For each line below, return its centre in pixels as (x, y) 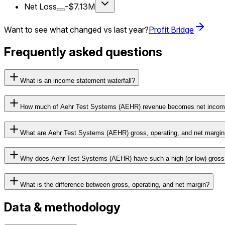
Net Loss (40, 7)
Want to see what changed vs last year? (76, 30)
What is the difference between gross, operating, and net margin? (115, 185)
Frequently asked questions (83, 52)
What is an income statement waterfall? (78, 81)
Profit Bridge (171, 30)
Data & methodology (62, 207)
